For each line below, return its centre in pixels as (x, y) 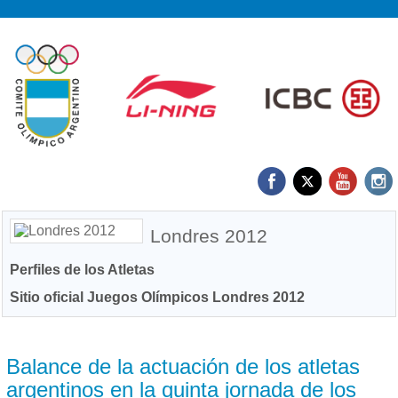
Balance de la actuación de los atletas (183, 366)
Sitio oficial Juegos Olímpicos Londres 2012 (157, 296)
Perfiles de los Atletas (82, 269)
